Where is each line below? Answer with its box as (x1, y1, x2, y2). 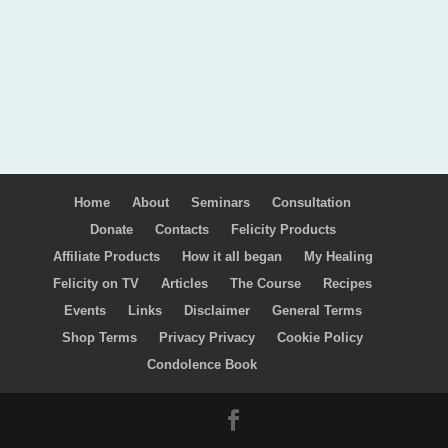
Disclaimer (183, 302, 250, 318)
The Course (230, 275, 302, 291)
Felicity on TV (53, 275, 140, 291)
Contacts (154, 221, 209, 237)
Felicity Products (230, 221, 336, 237)
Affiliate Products (52, 248, 160, 264)
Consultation (272, 194, 352, 210)
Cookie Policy (277, 329, 364, 345)
